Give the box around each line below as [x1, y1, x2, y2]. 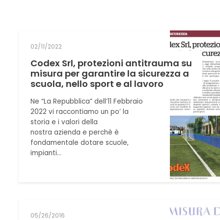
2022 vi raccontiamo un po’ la [30, 107, 129, 116]
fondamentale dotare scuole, [30, 137, 129, 147]
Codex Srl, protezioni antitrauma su [30, 56, 192, 69]
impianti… [30, 148, 62, 158]
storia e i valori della [30, 117, 98, 127]
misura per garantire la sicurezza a [30, 67, 190, 80]
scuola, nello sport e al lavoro [30, 77, 164, 90]
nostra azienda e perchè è [30, 127, 119, 137]
